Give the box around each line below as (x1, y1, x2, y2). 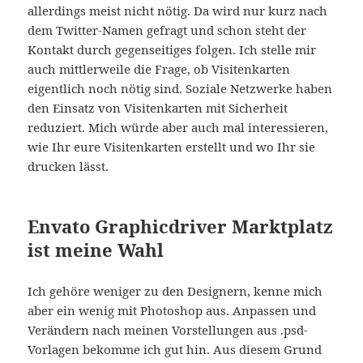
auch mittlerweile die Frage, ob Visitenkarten (28, 61, 291, 78)
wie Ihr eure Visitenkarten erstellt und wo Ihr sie (28, 139, 316, 156)
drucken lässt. (28, 158, 109, 175)
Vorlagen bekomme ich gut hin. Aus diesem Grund (28, 341, 322, 358)
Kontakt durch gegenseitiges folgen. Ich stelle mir (28, 41, 317, 58)
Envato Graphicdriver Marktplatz (28, 214, 334, 239)
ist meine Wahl (28, 237, 164, 263)
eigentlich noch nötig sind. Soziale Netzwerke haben (28, 80, 333, 97)
